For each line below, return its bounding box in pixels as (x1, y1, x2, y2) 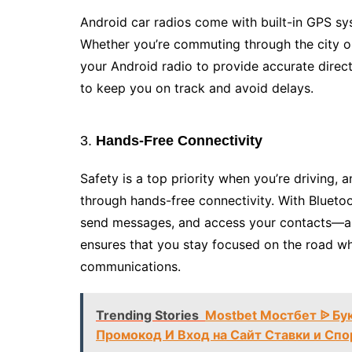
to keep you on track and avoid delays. (80, 80, 313, 96)
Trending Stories (96, 307, 199, 323)
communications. (80, 258, 181, 274)
